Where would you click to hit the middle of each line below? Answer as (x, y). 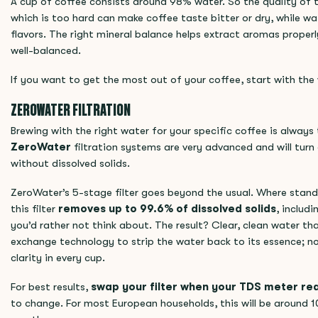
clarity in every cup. (58, 258)
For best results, (51, 287)
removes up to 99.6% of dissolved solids (167, 209)
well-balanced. (46, 51)
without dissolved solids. (70, 164)
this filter (34, 209)
